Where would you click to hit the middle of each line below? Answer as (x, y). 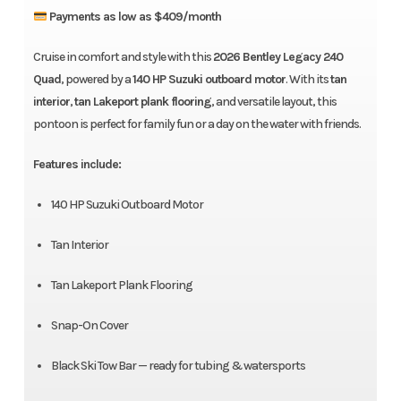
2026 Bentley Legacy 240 (277, 57)
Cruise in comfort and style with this (123, 57)
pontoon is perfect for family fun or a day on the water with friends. (196, 124)
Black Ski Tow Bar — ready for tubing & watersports (178, 366)
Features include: (77, 165)
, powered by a (96, 80)
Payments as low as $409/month (135, 17)
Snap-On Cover (89, 326)
